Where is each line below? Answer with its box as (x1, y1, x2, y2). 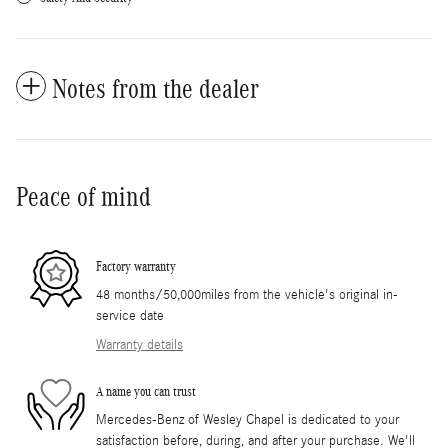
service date (96, 308, 164, 325)
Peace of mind (16, 182, 151, 213)
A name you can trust (96, 383, 196, 399)
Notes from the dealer (52, 74, 259, 105)
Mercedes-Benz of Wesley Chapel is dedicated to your (96, 412, 399, 429)
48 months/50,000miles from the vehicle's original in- (96, 287, 398, 304)
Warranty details (96, 337, 183, 354)
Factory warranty (96, 258, 176, 274)
